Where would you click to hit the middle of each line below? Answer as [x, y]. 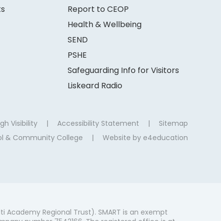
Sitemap [173, 123]
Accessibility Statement [98, 123]
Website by [123, 137]
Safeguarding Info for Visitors [123, 70]
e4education [165, 137]
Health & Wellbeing [104, 24]
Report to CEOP [98, 9]
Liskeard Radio [95, 85]
